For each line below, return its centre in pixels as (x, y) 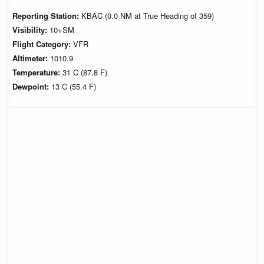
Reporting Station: (46, 15)
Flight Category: (43, 44)
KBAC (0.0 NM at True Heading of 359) (146, 15)
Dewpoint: (32, 86)
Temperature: (37, 72)
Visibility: (31, 29)
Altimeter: (31, 58)
